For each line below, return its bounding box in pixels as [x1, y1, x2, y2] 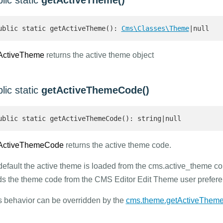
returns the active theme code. [63, 141, 171, 149]
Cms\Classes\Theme [121, 24, 189, 32]
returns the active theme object [44, 51, 154, 59]
